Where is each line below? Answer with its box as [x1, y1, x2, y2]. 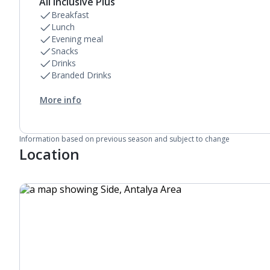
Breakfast [51, 9, 89, 20]
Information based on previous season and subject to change [19, 134, 230, 144]
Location [19, 144, 80, 164]
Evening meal [51, 33, 103, 45]
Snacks [51, 45, 78, 57]
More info [40, 94, 81, 105]
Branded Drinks [51, 69, 111, 81]
